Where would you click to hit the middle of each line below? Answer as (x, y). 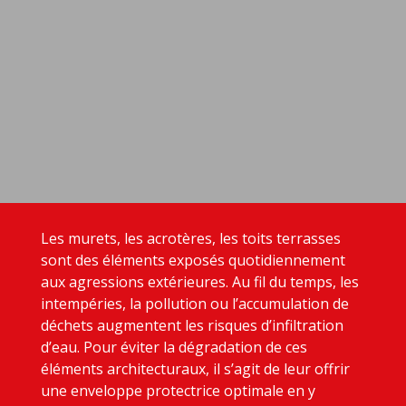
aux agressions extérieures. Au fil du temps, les (199, 282)
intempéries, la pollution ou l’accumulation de (194, 304)
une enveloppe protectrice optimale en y (178, 391)
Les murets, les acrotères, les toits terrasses (190, 239)
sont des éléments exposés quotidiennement (193, 261)
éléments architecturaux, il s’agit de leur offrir (195, 369)
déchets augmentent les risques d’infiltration (192, 326)
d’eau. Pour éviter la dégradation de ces (174, 348)
